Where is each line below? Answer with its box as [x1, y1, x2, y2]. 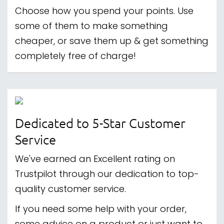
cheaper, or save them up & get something [15, 34, 208, 49]
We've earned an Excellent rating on [15, 152, 175, 167]
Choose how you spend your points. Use [15, 4, 193, 19]
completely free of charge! [15, 49, 136, 64]
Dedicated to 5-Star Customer [15, 115, 185, 130]
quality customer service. [15, 182, 126, 197]
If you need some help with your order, [15, 202, 186, 217]
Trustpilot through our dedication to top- [15, 167, 199, 182]
